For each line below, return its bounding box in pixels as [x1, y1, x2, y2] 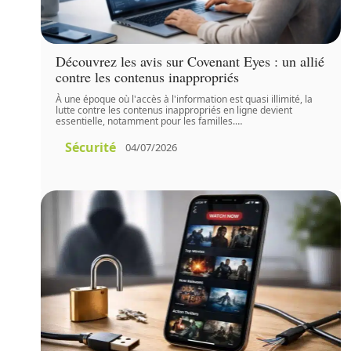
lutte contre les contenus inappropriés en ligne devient [56, 103, 293, 117]
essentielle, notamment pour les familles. [56, 114, 236, 128]
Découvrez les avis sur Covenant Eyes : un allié [56, 51, 325, 71]
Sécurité [65, 138, 117, 156]
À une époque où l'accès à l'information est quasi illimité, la [56, 92, 313, 106]
